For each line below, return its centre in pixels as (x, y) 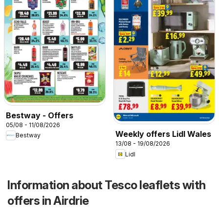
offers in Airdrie (48, 201)
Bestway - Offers (40, 115)
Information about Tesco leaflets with (107, 185)
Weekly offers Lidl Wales (163, 134)
